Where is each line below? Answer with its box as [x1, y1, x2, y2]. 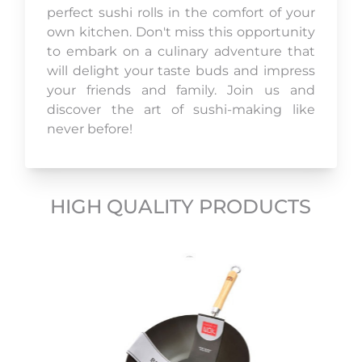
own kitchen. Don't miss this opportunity [47, 24, 315, 40]
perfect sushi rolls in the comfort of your [47, 5, 315, 21]
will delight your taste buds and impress [47, 63, 315, 79]
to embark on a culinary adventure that [47, 44, 315, 60]
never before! [47, 121, 133, 137]
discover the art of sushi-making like [47, 102, 315, 118]
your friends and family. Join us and [47, 82, 315, 99]
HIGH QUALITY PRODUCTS [50, 195, 312, 219]
